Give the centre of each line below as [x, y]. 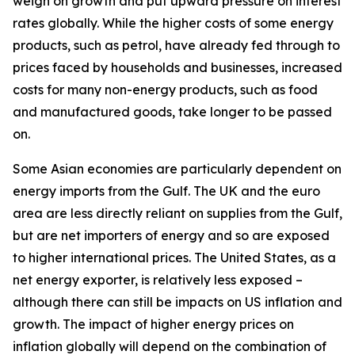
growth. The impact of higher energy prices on [153, 324]
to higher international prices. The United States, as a [174, 257]
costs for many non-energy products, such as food [165, 89]
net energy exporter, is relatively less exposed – [158, 279]
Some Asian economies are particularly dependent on [177, 168]
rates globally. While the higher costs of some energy [173, 23]
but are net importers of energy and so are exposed [171, 235]
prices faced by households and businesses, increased [177, 67]
